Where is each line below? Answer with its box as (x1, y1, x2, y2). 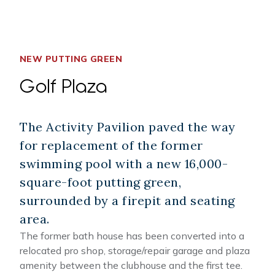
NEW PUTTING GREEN (20, 53, 123, 64)
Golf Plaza (20, 72, 107, 96)
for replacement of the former (20, 137, 203, 153)
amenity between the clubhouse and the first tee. (20, 258, 242, 271)
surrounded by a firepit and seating (20, 192, 235, 208)
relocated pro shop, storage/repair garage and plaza (20, 244, 250, 257)
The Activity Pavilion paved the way (20, 118, 236, 134)
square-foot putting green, (20, 174, 181, 190)
